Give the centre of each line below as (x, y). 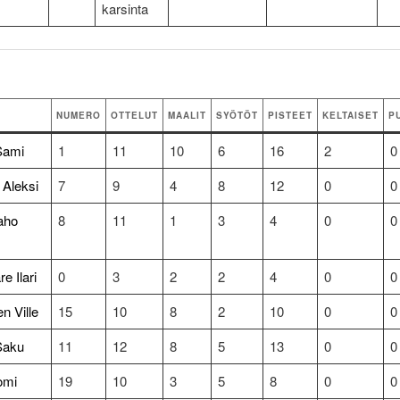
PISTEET (290, 115)
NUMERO (78, 115)
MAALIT (187, 115)
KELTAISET (350, 115)
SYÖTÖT (237, 115)
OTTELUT (134, 115)
